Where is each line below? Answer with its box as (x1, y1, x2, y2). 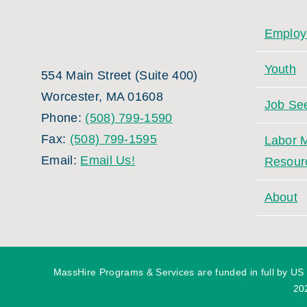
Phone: (41, 111, 86, 125)
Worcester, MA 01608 (41, 90, 164, 103)
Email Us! (80, 153, 136, 167)
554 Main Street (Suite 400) (41, 69, 198, 82)
